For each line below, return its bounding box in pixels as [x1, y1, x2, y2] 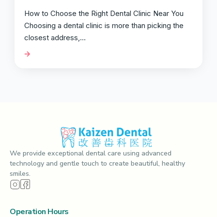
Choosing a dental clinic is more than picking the [24, 21, 184, 31]
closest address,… [24, 33, 86, 43]
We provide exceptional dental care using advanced [10, 149, 171, 158]
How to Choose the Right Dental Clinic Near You [24, 9, 184, 18]
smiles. [10, 169, 31, 179]
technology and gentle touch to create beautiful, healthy [10, 159, 185, 169]
